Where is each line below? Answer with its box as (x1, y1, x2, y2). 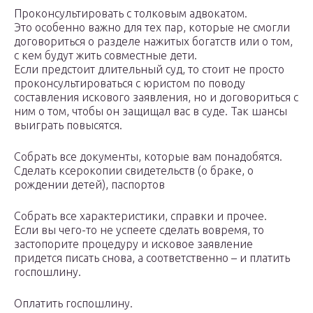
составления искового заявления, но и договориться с (14, 91, 298, 104)
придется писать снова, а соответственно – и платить (14, 252, 290, 265)
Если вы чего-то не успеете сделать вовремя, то (14, 224, 264, 237)
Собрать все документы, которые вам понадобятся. (14, 150, 282, 163)
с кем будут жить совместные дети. (14, 49, 197, 62)
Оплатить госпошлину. (14, 297, 133, 310)
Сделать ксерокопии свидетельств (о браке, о (14, 164, 254, 177)
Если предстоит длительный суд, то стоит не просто (14, 63, 284, 76)
